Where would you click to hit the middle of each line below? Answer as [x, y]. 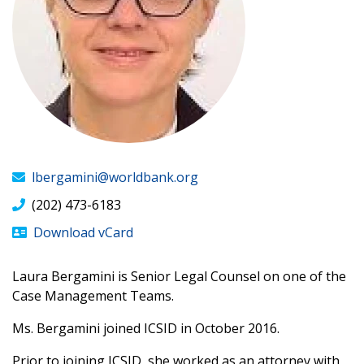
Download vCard [83, 232]
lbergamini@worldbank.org [115, 177]
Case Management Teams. [93, 296]
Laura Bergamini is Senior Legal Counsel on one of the [179, 276]
